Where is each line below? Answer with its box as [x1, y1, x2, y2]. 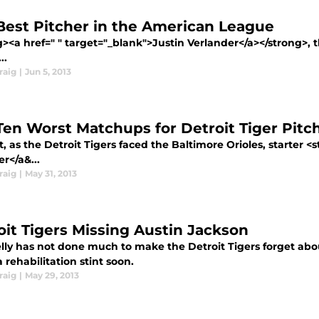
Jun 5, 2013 [25, 66, 71, 77]
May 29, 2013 [25, 270, 79, 281]
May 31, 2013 [25, 168, 77, 179]
